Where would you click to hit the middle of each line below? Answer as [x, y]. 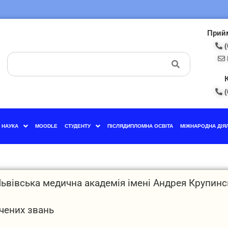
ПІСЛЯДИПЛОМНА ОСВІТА [140, 126]
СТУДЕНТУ [77, 126]
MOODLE [46, 126]
